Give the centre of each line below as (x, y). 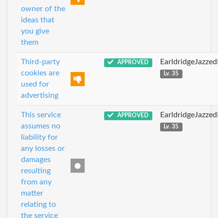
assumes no (41, 126)
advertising (40, 95)
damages (36, 160)
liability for (39, 137)
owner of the (43, 9)
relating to (38, 204)
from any (36, 182)
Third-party (40, 62)
